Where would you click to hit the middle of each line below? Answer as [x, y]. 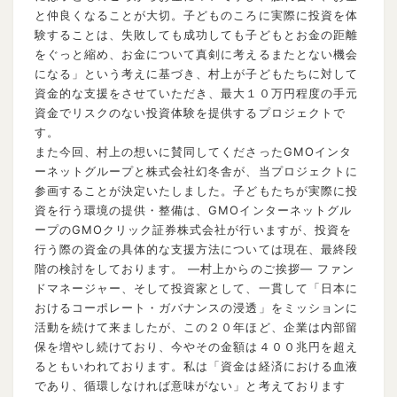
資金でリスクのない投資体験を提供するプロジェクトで [190, 112]
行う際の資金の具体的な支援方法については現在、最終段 [196, 249]
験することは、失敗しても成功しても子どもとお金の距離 [196, 34]
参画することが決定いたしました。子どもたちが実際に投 [196, 190]
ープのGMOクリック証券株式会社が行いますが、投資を [193, 229]
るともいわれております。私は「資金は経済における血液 [196, 366]
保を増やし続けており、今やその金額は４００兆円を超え [196, 346]
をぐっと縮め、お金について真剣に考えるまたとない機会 [196, 54]
